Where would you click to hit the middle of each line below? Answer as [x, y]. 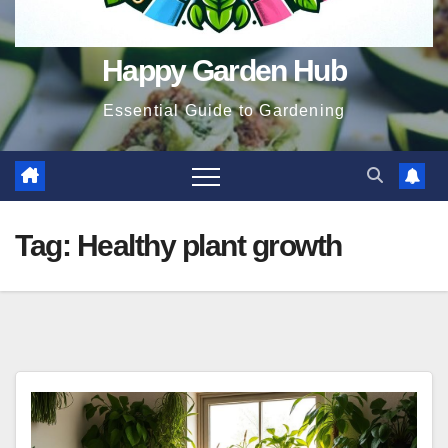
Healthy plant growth [209, 245]
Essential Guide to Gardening [224, 110]
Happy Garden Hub [224, 70]
